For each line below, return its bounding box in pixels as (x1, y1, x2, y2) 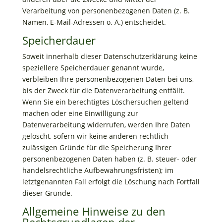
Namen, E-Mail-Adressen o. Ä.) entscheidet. (22, 17, 166, 27)
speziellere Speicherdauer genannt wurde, (22, 63, 164, 72)
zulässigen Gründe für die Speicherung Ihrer (22, 143, 171, 152)
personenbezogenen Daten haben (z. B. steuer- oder (22, 154, 197, 164)
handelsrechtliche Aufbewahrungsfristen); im (22, 166, 173, 175)
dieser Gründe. (22, 188, 72, 198)
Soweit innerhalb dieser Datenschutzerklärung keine (22, 52, 197, 61)
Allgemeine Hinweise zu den (22, 204, 166, 219)
